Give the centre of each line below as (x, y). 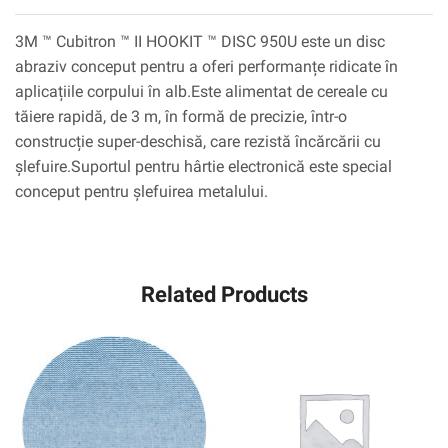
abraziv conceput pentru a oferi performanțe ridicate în (206, 67)
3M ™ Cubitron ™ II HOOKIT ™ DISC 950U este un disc (200, 42)
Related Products (224, 294)
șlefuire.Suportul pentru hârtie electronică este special (203, 167)
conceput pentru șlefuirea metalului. (141, 192)
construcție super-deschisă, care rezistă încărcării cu (198, 142)
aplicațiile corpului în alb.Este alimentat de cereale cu (201, 92)
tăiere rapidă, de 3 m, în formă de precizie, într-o (181, 117)
